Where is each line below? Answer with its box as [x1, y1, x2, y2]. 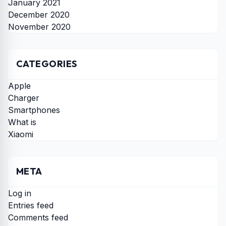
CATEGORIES [16, 58, 77, 70]
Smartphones [8, 105, 60, 116]
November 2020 [8, 22, 71, 32]
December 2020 [8, 10, 70, 20]
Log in [8, 188, 31, 199]
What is [8, 117, 36, 128]
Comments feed [8, 212, 68, 223]
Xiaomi [8, 129, 33, 140]
